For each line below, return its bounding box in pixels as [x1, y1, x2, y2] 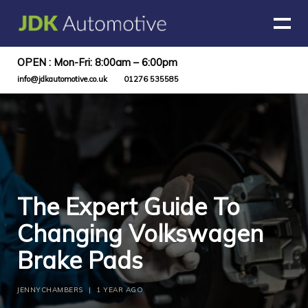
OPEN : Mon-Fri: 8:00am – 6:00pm [17, 56, 177, 69]
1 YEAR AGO [96, 285, 143, 294]
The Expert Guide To [17, 192, 240, 221]
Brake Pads [17, 245, 143, 275]
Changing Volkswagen [17, 219, 263, 248]
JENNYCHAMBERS [17, 285, 83, 294]
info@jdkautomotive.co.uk [17, 74, 107, 84]
